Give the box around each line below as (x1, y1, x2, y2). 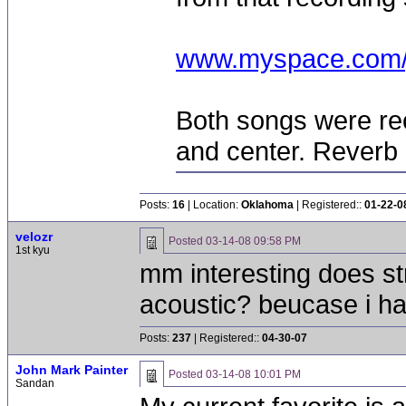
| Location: (185, 198, 241, 211)
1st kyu (15, 244, 50, 256)
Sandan (15, 377, 54, 390)
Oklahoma (241, 198, 294, 211)
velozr (15, 229, 53, 244)
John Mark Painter (15, 362, 128, 377)
